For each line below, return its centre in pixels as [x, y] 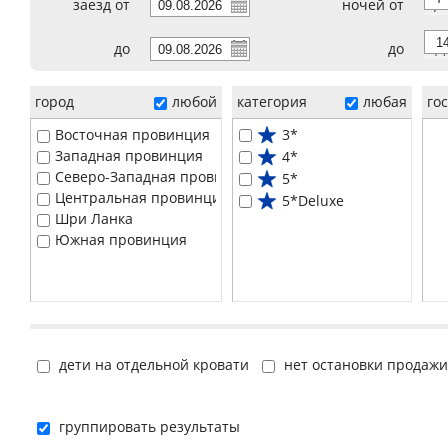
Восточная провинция [132, 134]
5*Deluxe [313, 200]
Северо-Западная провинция [156, 176]
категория [272, 101]
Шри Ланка [94, 218]
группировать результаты [149, 426]
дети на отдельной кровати [152, 364]
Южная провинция [121, 239]
